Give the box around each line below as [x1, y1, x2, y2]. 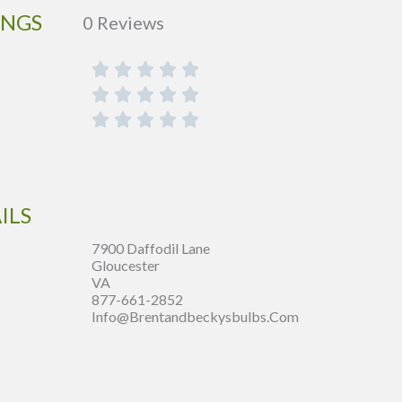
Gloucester [92, 257, 160, 275]
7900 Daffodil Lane [92, 240, 210, 258]
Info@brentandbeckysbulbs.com [92, 308, 299, 326]
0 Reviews [83, 11, 164, 33]
